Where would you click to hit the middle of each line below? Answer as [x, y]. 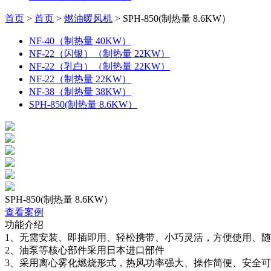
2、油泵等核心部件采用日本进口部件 [85, 250]
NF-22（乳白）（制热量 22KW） [100, 66]
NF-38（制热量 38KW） [80, 92]
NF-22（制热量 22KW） [80, 79]
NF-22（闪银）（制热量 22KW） [100, 54]
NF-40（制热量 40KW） [80, 41]
